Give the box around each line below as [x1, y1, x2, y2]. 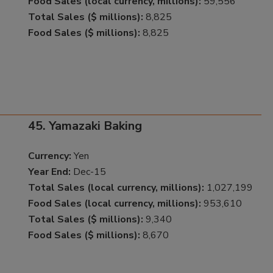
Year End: [27, 165, 71, 179]
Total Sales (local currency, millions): [27, 181, 204, 195]
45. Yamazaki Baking [27, 118, 142, 135]
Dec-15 [70, 165, 106, 179]
